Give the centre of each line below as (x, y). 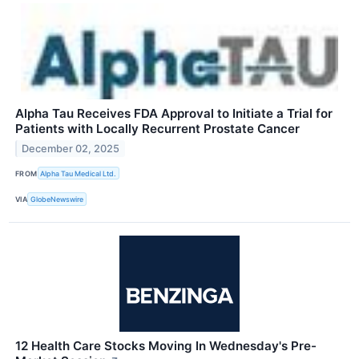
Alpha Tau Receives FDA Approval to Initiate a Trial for (174, 114)
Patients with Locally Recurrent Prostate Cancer (157, 129)
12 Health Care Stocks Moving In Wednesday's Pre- (166, 345)
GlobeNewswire (57, 199)
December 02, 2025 (71, 149)
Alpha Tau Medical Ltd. (79, 173)
